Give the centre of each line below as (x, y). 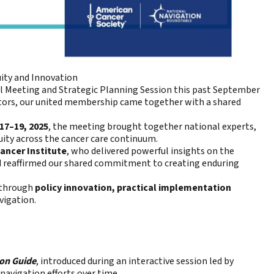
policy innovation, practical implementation (133, 188)
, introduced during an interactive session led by (135, 261)
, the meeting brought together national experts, (152, 127)
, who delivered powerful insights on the (150, 151)
